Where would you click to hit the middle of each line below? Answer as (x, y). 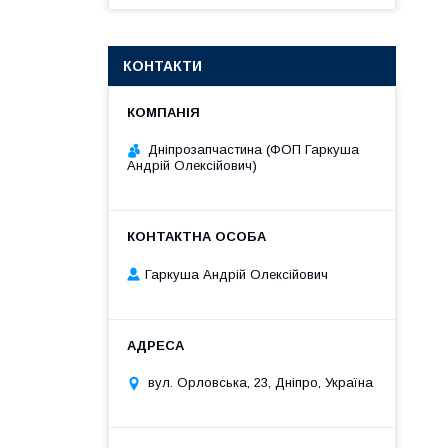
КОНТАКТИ (162, 66)
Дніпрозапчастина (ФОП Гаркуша (253, 149)
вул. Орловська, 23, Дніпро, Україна (260, 383)
